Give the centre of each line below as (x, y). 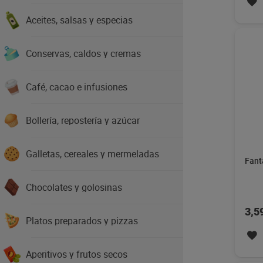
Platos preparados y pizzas (82, 221)
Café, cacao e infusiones (77, 87)
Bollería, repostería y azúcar (83, 120)
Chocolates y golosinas (74, 187)
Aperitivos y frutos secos (77, 254)
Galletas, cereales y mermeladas (92, 154)
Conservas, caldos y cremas (83, 53)
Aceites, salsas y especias (79, 20)
